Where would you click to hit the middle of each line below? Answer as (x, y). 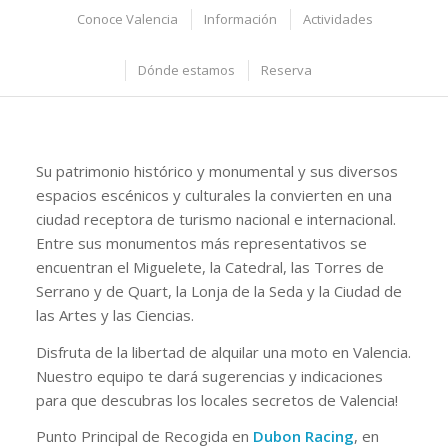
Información (240, 19)
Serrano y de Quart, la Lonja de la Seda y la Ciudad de (218, 290)
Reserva (287, 70)
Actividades (337, 19)
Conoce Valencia (127, 19)
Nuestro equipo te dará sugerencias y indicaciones (209, 375)
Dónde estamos (187, 70)
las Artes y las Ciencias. (114, 314)
